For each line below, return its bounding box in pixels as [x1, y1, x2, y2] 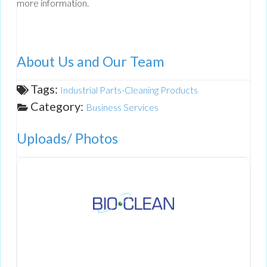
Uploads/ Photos [17, 130, 118, 147]
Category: [30, 99, 86, 114]
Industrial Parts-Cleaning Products [60, 84, 198, 96]
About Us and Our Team [17, 53, 164, 70]
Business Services [86, 101, 159, 113]
